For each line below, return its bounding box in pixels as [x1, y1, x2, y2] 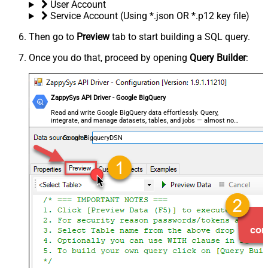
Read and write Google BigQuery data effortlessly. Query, [51, 109, 219, 117]
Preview [77, 31, 109, 43]
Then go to [29, 31, 77, 43]
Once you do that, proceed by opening [29, 52, 190, 64]
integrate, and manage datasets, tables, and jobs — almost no [51, 117, 234, 125]
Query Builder [190, 52, 246, 64]
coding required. [51, 124, 99, 133]
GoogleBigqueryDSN [62, 134, 123, 142]
